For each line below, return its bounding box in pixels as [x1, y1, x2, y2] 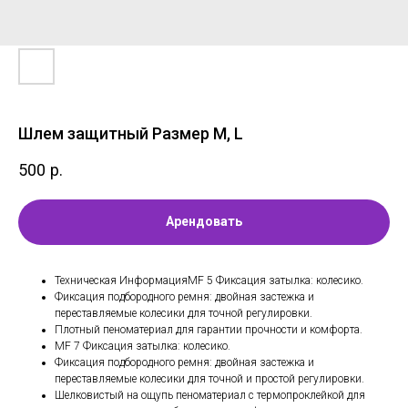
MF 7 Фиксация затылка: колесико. [55, 339, 230, 352]
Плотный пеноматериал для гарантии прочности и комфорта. [55, 322, 362, 336]
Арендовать [166, 214, 242, 229]
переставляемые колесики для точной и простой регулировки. [55, 372, 364, 385]
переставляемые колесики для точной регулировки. [55, 306, 312, 320]
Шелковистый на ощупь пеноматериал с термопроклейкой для [55, 388, 365, 402]
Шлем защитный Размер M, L [18, 124, 243, 143]
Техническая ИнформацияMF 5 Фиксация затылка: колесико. [55, 273, 363, 287]
